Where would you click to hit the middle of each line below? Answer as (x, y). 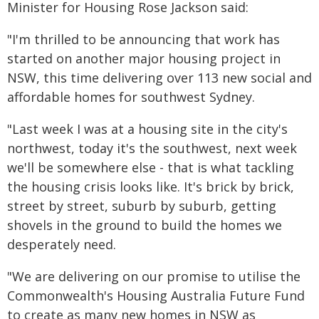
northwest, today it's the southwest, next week (152, 148)
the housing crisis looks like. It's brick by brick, (151, 187)
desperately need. (62, 244)
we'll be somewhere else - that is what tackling (151, 167)
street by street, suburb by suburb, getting (142, 206)
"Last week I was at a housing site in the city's (147, 129)
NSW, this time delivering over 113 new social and (159, 78)
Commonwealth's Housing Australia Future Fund (156, 296)
